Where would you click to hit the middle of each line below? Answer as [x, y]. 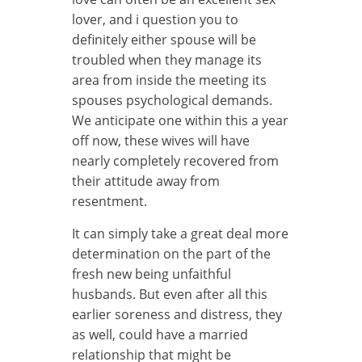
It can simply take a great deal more [180, 233]
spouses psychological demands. [172, 100]
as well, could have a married [160, 334]
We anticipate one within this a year [180, 120]
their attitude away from [146, 181]
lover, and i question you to [155, 19]
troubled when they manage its [167, 59]
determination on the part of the [171, 253]
